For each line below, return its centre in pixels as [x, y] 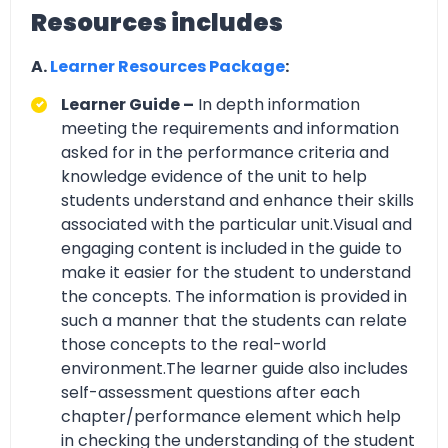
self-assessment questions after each [210, 393]
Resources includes [157, 22]
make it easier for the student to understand [236, 273]
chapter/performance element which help [231, 417]
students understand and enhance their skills [237, 201]
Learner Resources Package [167, 66]
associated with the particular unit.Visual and [236, 225]
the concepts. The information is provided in [234, 297]
